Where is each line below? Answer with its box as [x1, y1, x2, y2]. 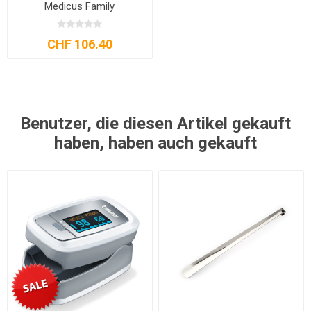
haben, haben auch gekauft [54, 133, 257, 153]
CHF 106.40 [47, 36, 112, 51]
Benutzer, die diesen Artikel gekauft [20, 113, 291, 133]
